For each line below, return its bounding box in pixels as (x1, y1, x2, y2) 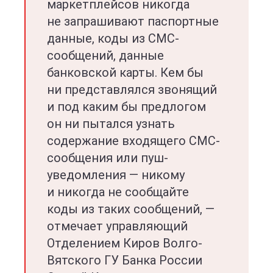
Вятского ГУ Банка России (47, 253, 202, 268)
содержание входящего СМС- (47, 133, 220, 148)
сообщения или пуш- (47, 151, 168, 165)
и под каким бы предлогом (47, 99, 206, 114)
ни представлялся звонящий (47, 82, 217, 97)
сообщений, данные (47, 48, 164, 63)
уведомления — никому (47, 168, 185, 182)
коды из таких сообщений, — (47, 202, 214, 216)
